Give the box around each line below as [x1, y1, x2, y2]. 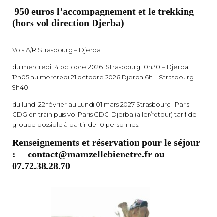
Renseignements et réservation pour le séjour [12, 137, 200, 148]
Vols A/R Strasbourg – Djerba [12, 46, 101, 54]
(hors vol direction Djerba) [12, 17, 124, 29]
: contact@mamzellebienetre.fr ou [12, 148, 165, 159]
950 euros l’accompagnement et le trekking [12, 6, 194, 17]
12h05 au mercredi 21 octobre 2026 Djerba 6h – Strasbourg [12, 73, 194, 81]
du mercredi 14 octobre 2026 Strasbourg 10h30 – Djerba [12, 62, 188, 71]
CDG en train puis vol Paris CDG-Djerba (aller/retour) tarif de [12, 110, 197, 118]
